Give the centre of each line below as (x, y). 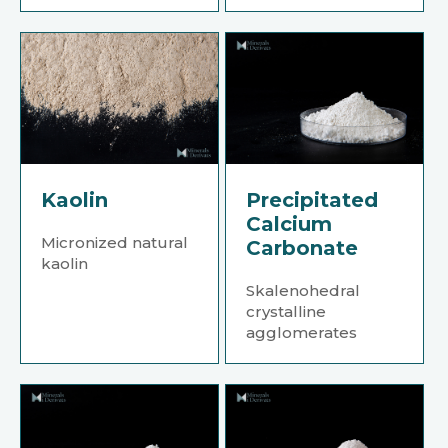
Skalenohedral (303, 291)
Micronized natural (114, 243)
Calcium (289, 224)
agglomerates (302, 333)
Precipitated (312, 200)
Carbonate (302, 248)
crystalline (286, 312)
